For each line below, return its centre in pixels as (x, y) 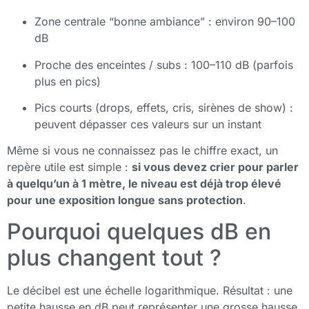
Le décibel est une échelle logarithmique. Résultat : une (150, 290)
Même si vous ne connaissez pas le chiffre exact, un (142, 151)
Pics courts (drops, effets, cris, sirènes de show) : (164, 107)
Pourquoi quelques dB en (139, 231)
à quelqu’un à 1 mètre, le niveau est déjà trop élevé (144, 184)
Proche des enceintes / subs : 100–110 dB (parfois (164, 64)
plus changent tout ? (114, 257)
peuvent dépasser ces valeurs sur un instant (148, 124)
